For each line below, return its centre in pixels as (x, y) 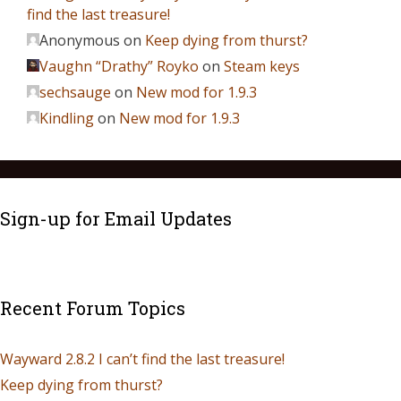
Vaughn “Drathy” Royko (119, 67)
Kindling (67, 119)
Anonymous (80, 41)
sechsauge (75, 93)
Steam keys (262, 67)
